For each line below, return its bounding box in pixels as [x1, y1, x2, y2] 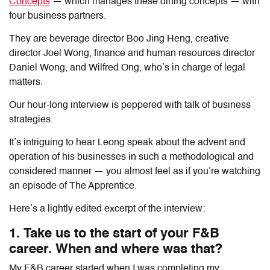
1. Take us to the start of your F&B [9, 227, 219, 240]
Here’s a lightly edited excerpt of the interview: [9, 204, 205, 214]
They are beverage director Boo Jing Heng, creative [9, 34, 229, 44]
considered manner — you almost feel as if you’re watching [9, 166, 260, 177]
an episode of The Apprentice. [9, 181, 139, 191]
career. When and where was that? [9, 242, 226, 256]
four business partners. [9, 11, 108, 21]
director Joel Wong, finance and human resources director [9, 48, 255, 58]
